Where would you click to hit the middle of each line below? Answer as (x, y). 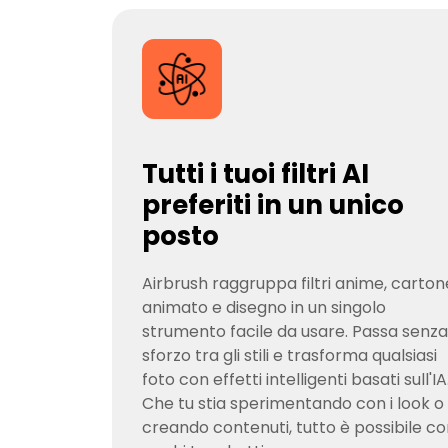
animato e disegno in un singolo (264, 307)
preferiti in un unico (273, 205)
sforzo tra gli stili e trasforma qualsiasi (289, 355)
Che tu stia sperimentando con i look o (293, 403)
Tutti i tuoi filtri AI (255, 174)
